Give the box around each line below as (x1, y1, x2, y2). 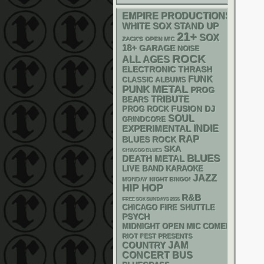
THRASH (179, 65, 213, 74)
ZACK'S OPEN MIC (123, 36, 175, 42)
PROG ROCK (123, 105, 169, 114)
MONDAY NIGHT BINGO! (123, 176, 191, 183)
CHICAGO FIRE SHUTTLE (123, 204, 216, 212)
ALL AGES (123, 55, 170, 65)
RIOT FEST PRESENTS (123, 233, 193, 240)
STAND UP (174, 21, 219, 31)
